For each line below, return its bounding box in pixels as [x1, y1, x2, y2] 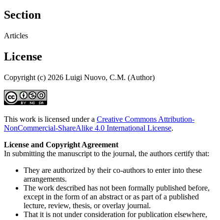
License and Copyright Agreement [4, 140, 118, 149]
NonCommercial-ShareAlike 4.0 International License [4, 124, 171, 133]
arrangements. [24, 175, 67, 184]
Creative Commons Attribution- [97, 115, 194, 124]
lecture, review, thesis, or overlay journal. [24, 201, 151, 210]
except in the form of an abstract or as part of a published [24, 192, 199, 201]
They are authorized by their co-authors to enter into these [24, 166, 202, 175]
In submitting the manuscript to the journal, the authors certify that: [4, 149, 209, 158]
